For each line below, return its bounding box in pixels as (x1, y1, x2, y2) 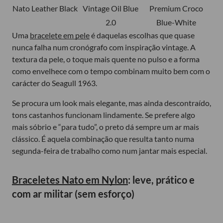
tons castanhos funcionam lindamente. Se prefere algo (12, 110, 195, 119)
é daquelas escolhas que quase (90, 30, 195, 40)
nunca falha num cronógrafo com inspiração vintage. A (12, 42, 196, 52)
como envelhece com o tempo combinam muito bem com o (12, 66, 210, 76)
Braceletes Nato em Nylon (12, 173, 128, 186)
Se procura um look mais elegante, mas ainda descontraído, (12, 98, 211, 108)
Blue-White (156, 17, 196, 27)
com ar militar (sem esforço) (12, 187, 134, 200)
